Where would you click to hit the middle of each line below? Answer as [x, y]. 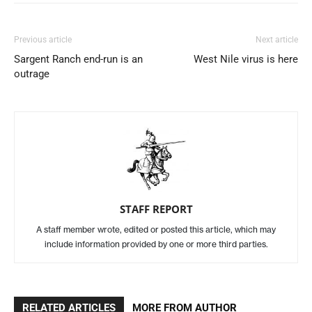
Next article [277, 40]
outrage [32, 74]
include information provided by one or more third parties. [156, 244]
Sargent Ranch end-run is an [78, 59]
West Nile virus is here [246, 59]
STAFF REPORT [156, 209]
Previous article [43, 40]
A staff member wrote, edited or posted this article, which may [156, 229]
